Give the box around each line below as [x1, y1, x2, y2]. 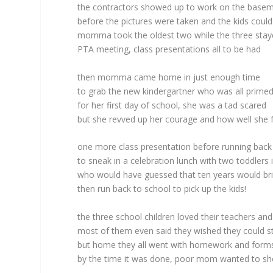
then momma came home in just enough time [77, 71, 261, 83]
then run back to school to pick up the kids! [77, 183, 247, 195]
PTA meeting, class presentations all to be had [77, 43, 261, 55]
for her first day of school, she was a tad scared [77, 99, 267, 111]
